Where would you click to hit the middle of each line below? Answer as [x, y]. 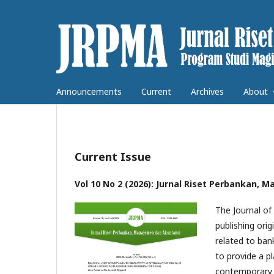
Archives [207, 91]
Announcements [89, 91]
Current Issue [113, 156]
